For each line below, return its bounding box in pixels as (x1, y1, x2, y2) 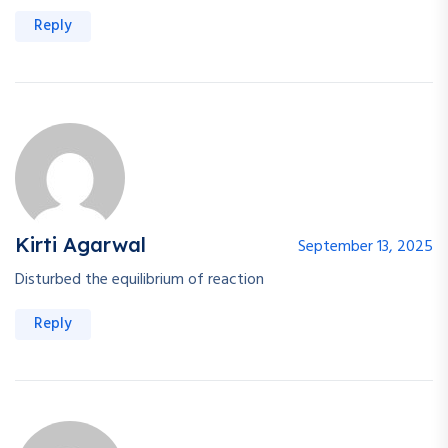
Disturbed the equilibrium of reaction (15, 267, 264, 294)
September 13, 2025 (298, 234, 433, 261)
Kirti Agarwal (15, 232, 146, 258)
